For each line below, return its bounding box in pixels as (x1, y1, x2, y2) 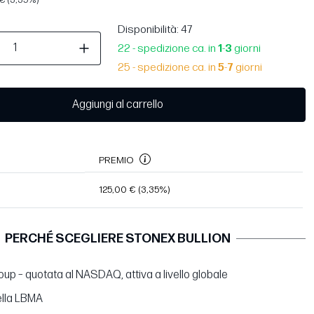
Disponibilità (118, 23, 177, 37)
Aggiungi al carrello (72, 97, 163, 111)
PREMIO (99, 153, 134, 166)
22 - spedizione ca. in (118, 42, 218, 56)
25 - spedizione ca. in (118, 61, 218, 75)
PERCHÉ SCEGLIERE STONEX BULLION (5, 231, 231, 246)
